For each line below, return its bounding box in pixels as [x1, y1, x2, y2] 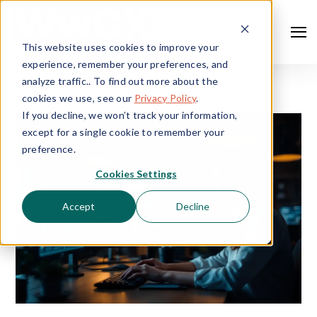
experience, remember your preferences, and [21, 57, 229, 70]
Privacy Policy [134, 91, 197, 104]
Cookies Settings [95, 167, 177, 180]
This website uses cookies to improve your [21, 40, 219, 53]
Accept [62, 200, 96, 213]
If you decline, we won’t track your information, [21, 108, 238, 121]
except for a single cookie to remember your [21, 125, 224, 138]
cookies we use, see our [21, 91, 134, 104]
